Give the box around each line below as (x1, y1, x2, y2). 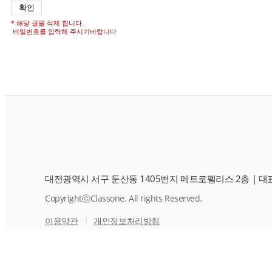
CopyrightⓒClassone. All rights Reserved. (45, 192, 202, 204)
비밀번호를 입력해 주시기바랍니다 (11, 28, 117, 35)
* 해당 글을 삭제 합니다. (11, 19, 84, 27)
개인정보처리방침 (93, 215, 160, 226)
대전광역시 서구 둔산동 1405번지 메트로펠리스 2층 (45, 172, 250, 185)
